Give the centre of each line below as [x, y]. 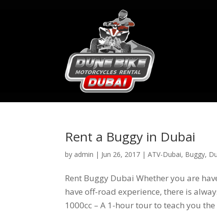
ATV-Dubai [165, 154]
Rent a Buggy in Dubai [130, 136]
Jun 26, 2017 [121, 154]
